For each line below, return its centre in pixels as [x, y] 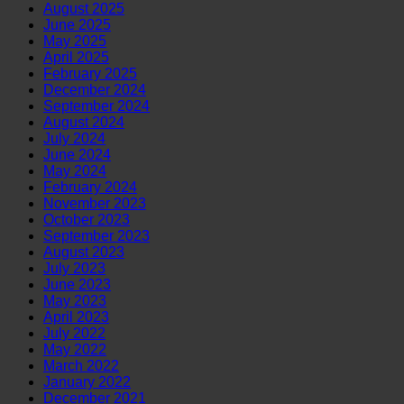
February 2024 [90, 188]
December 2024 [95, 90]
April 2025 [76, 58]
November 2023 [95, 204]
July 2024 [74, 139]
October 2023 [87, 220]
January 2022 [87, 382]
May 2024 [75, 171]
